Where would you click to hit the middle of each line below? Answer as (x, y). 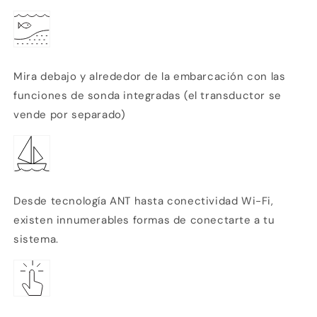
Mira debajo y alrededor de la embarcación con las (150, 77)
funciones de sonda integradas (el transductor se (148, 96)
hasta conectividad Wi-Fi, (204, 201)
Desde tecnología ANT (73, 201)
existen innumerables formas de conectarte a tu (144, 220)
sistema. (36, 240)
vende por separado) (70, 115)
